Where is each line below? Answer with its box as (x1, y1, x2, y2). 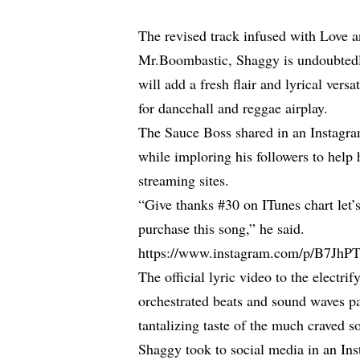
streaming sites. (138, 170, 230, 190)
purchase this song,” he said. (138, 219, 305, 239)
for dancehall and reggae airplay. (138, 98, 329, 118)
